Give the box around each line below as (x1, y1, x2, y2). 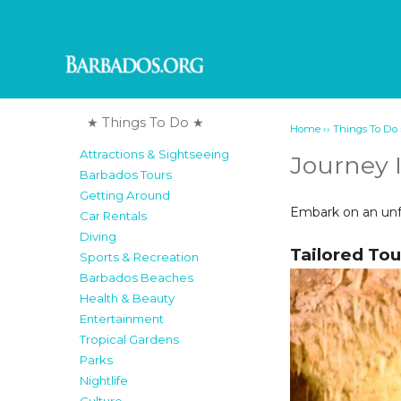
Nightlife (79, 373, 128, 388)
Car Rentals (79, 209, 147, 224)
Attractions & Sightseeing (79, 147, 229, 162)
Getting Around (79, 188, 170, 203)
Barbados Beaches (79, 270, 193, 286)
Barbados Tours (79, 167, 172, 183)
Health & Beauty (79, 291, 175, 306)
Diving (79, 229, 116, 244)
